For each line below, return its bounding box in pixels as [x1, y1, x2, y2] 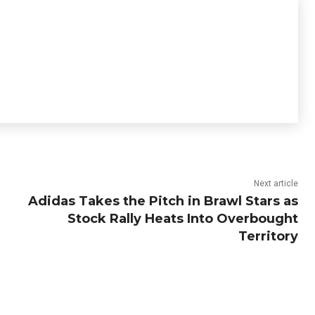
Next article [253, 179, 298, 188]
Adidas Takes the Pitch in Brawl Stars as [27, 193, 298, 209]
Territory [238, 229, 298, 244]
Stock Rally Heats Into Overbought [67, 211, 298, 226]
